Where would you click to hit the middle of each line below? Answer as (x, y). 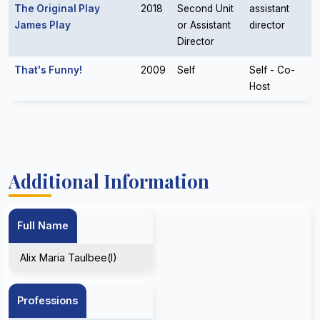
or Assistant (204, 25)
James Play (42, 25)
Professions (47, 300)
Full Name (43, 225)
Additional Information (109, 181)
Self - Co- (272, 70)
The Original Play (57, 9)
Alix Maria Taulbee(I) (69, 257)
